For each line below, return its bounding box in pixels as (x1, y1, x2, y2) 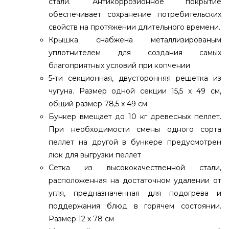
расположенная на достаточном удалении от (49, 175, 221, 185)
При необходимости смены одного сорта (49, 124, 221, 134)
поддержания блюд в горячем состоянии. (49, 201, 221, 211)
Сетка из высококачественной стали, (49, 163, 221, 172)
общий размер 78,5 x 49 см (49, 99, 147, 108)
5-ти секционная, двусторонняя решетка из (49, 73, 221, 83)
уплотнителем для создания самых (49, 48, 221, 57)
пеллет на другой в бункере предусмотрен (49, 137, 221, 147)
